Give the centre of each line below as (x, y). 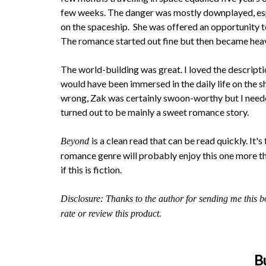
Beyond (76, 141)
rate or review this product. (111, 213)
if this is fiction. (91, 170)
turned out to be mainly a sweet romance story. (155, 112)
